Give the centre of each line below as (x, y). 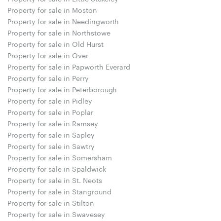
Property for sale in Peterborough (62, 89)
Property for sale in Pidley (50, 100)
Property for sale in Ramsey (53, 123)
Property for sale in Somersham (60, 157)
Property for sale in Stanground (59, 191)
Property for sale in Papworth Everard (69, 66)
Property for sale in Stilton (51, 202)
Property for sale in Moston (52, 9)
